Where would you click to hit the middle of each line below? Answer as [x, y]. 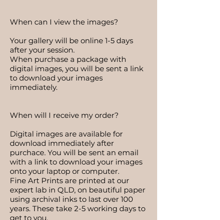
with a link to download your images [76, 162]
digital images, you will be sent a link [77, 69]
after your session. [42, 50]
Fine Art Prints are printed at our [69, 180]
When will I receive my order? [64, 115]
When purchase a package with [68, 59]
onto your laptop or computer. [66, 171]
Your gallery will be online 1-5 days [71, 41]
